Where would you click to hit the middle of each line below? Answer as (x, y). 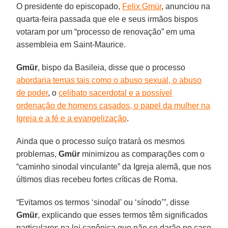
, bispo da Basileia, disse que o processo (112, 67)
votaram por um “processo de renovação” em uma (106, 32)
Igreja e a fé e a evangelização (72, 118)
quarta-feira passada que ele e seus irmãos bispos (107, 19)
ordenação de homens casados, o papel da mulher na (113, 105)
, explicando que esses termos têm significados (123, 215)
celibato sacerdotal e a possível (116, 93)
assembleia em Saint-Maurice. (71, 44)
